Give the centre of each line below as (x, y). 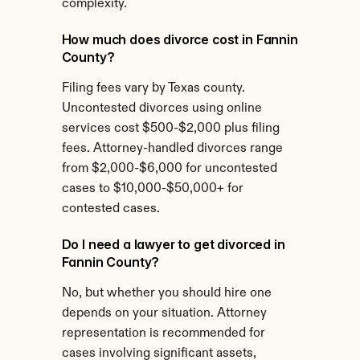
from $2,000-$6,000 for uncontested (169, 169)
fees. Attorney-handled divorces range (172, 149)
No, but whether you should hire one (166, 293)
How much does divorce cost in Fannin (180, 39)
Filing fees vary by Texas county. (153, 88)
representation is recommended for (163, 333)
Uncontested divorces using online (162, 108)
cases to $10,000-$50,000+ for (152, 189)
